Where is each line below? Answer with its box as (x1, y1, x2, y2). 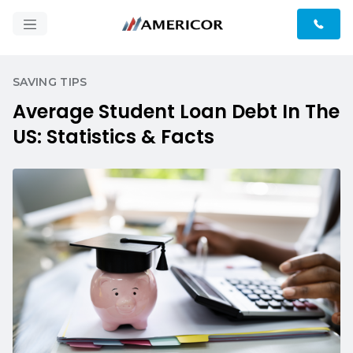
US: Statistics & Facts (13, 124, 214, 150)
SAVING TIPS (13, 75, 87, 89)
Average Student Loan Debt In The (13, 98, 340, 124)
